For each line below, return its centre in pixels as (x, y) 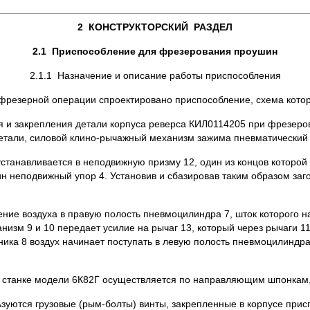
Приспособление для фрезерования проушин (165, 51)
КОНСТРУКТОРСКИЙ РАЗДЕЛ (161, 27)
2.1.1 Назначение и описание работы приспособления (155, 75)
